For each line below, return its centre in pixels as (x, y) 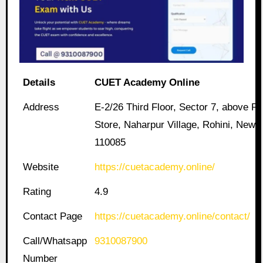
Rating (37, 192)
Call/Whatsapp (55, 241)
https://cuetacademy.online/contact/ (173, 217)
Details (39, 83)
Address (41, 107)
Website (41, 167)
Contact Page (53, 217)
